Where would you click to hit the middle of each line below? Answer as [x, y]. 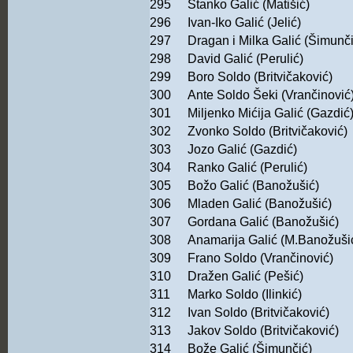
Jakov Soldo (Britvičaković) [265, 331]
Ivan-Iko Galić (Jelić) [244, 23]
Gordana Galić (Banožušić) [263, 222]
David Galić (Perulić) [247, 59]
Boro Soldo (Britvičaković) [260, 77]
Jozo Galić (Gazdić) [242, 150]
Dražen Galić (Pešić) [245, 277]
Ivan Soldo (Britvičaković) [258, 313]
